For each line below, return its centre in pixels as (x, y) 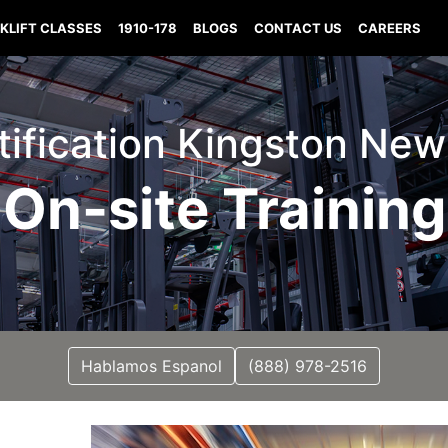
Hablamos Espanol (151, 366)
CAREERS (390, 28)
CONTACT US (298, 28)
